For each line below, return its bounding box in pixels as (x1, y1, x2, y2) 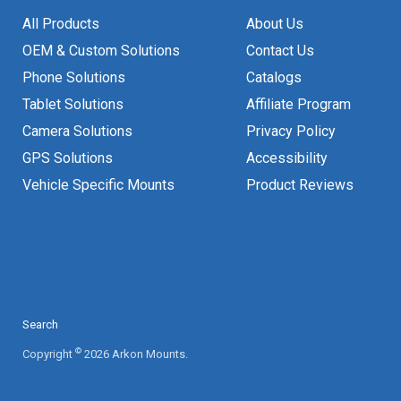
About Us (246, 14, 304, 32)
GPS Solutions (22, 149, 113, 166)
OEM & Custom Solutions (22, 41, 180, 59)
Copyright (22, 346, 75, 361)
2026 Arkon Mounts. (81, 346, 188, 361)
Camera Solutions (22, 122, 132, 140)
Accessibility (246, 149, 328, 166)
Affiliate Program (246, 95, 352, 113)
